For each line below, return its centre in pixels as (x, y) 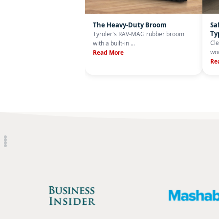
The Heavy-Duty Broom (130, 25)
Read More (109, 53)
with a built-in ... (114, 43)
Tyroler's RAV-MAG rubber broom (139, 34)
